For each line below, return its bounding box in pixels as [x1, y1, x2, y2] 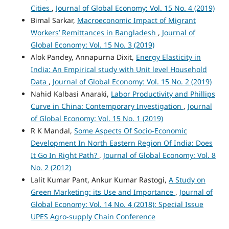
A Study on [168, 174, 205, 185]
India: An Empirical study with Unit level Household [30, 64, 207, 74]
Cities [30, 3, 52, 13]
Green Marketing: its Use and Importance [30, 187, 175, 197]
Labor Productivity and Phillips [110, 88, 215, 99]
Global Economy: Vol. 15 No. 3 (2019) [30, 39, 154, 50]
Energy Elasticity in [135, 52, 201, 62]
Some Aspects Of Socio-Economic [74, 125, 187, 135]
